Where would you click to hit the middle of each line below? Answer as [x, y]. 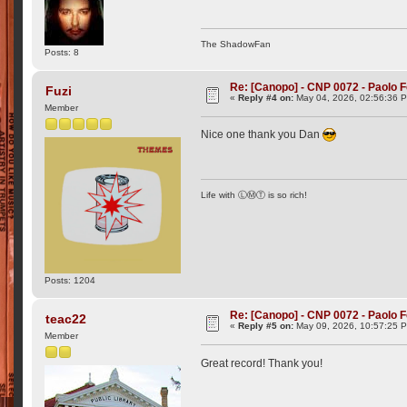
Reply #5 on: [266, 326]
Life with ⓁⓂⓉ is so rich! [254, 195]
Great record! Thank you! [262, 362]
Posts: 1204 [70, 281]
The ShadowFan [236, 44]
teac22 [65, 318]
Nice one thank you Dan [262, 134]
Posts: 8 [62, 52]
